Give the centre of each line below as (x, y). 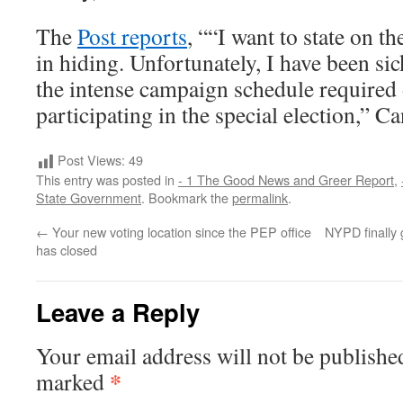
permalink (260, 198)
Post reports (132, 36)
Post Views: (91, 160)
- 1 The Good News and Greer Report (286, 180)
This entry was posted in (107, 180)
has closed (67, 250)
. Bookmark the (187, 198)
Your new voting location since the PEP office (180, 232)
